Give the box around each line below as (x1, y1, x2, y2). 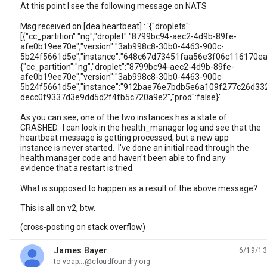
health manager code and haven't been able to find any (20, 153, 226, 163)
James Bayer (54, 246, 107, 255)
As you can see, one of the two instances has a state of (20, 113, 227, 122)
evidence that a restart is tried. (20, 163, 134, 173)
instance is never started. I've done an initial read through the (20, 143, 249, 153)
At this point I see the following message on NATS (20, 1, 207, 11)
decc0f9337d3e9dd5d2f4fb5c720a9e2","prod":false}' (20, 92, 221, 102)
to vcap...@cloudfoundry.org (54, 257, 151, 266)
